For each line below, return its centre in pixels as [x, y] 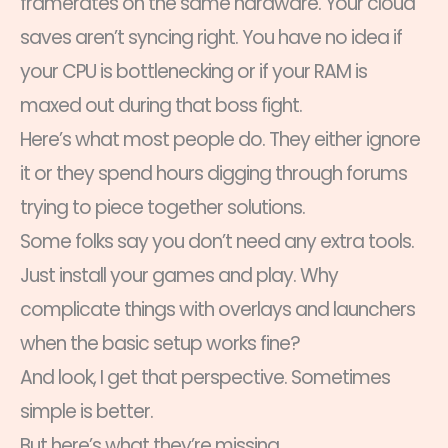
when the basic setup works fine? [160, 343]
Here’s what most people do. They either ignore [220, 139]
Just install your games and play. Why [179, 275]
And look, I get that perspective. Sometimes [205, 377]
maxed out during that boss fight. [161, 105]
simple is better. [86, 411]
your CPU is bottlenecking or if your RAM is [193, 71]
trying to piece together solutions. [162, 207]
